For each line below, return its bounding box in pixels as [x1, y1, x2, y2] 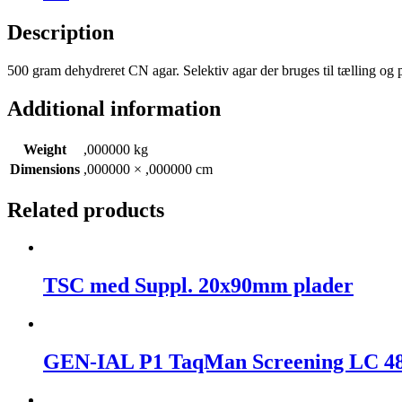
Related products [7, 197, 164, 222]
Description [7, 20, 114, 44]
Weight [23, 141, 66, 157]
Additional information [7, 96, 221, 120]
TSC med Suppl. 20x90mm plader [43, 274, 354, 298]
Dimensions [10, 161, 80, 177]
